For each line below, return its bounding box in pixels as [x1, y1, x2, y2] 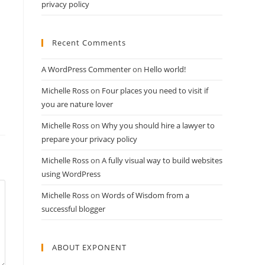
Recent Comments [52, 37, 126, 49]
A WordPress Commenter [41, 64, 131, 75]
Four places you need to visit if [102, 85, 208, 96]
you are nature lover [41, 99, 113, 110]
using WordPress [41, 169, 101, 180]
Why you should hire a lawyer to [102, 120, 215, 131]
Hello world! [144, 64, 186, 75]
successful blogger [41, 203, 105, 215]
